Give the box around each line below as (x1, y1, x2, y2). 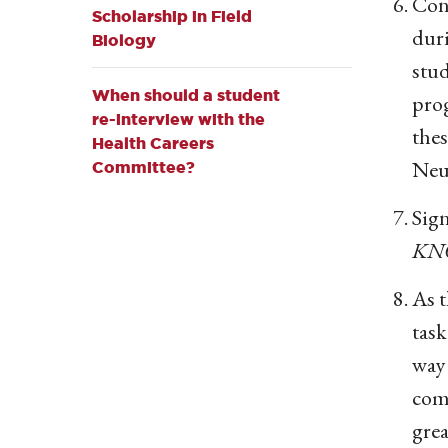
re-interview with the (92, 110, 265, 128)
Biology (92, 31, 156, 49)
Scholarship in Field (92, 7, 252, 25)
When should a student (92, 86, 280, 104)
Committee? (92, 158, 195, 176)
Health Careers (92, 134, 214, 152)
